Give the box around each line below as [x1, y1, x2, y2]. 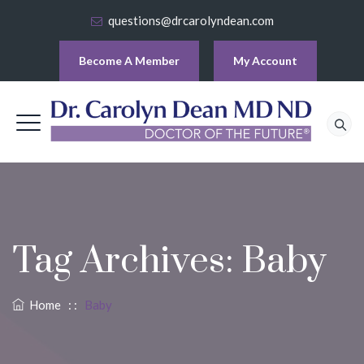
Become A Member [79, 54, 180, 67]
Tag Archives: [12, 238, 241, 284]
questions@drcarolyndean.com [108, 13, 274, 28]
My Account [233, 54, 297, 67]
